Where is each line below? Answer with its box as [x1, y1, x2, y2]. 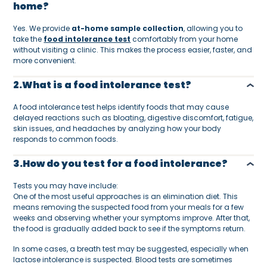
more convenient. [13, 55, 77, 66]
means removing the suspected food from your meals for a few [13, 201, 244, 212]
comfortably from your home [131, 33, 238, 44]
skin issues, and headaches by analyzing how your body [13, 123, 222, 133]
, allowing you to [184, 23, 243, 33]
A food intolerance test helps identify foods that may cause [13, 101, 229, 112]
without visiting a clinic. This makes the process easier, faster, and [13, 44, 253, 55]
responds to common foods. [13, 133, 119, 144]
